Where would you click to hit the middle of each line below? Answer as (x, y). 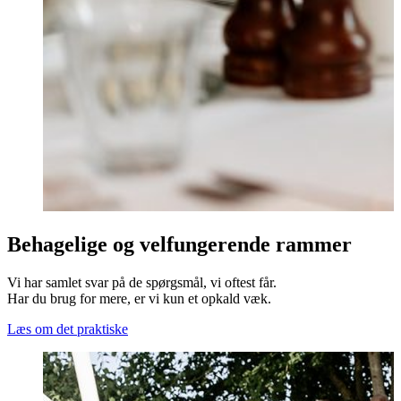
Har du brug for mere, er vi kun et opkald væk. (139, 298)
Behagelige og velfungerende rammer (179, 244)
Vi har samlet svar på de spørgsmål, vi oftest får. (142, 282)
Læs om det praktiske (68, 328)
